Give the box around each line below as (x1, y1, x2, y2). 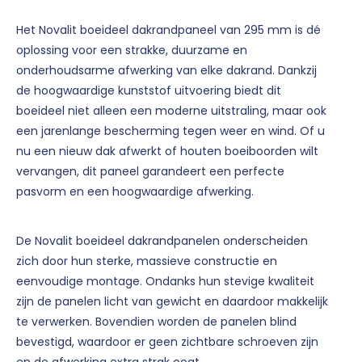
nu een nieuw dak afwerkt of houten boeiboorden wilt (16, 142, 318, 159)
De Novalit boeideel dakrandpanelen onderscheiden (16, 232, 308, 249)
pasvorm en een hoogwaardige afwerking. (16, 183, 254, 200)
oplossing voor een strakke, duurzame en (16, 41, 247, 58)
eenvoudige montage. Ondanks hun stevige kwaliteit (16, 272, 314, 289)
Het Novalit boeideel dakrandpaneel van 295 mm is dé (16, 21, 321, 38)
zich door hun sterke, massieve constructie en (16, 252, 277, 269)
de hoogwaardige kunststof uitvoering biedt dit (16, 82, 281, 99)
